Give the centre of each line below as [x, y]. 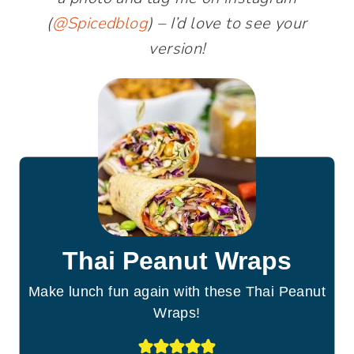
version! [177, 49]
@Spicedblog [100, 23]
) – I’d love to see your [228, 23]
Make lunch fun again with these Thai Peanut [177, 292]
